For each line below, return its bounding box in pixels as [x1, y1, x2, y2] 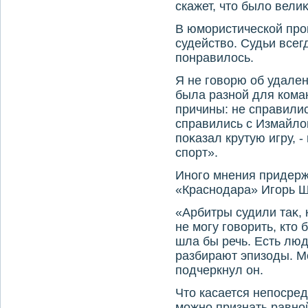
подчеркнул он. [175, 263, 263, 277]
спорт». [175, 146, 218, 159]
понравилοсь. [175, 51, 254, 65]
